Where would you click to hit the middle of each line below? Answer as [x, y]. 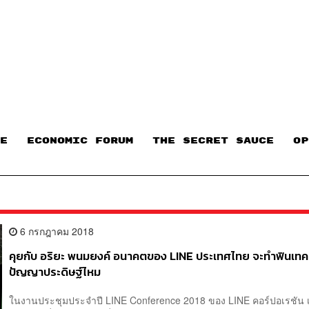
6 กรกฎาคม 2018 [56, 231]
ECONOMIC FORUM [80, 141]
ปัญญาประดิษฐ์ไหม [55, 272]
